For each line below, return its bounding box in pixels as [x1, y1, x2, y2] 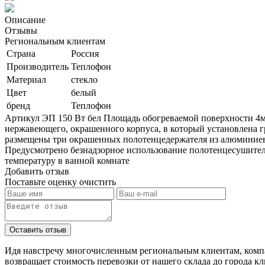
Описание [5, 14, 46, 25]
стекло [71, 74, 98, 85]
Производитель [7, 61, 69, 72]
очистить [79, 176, 116, 187]
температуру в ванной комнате [5, 155, 130, 166]
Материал [7, 74, 46, 85]
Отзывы [5, 25, 37, 35]
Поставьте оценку [5, 176, 79, 187]
